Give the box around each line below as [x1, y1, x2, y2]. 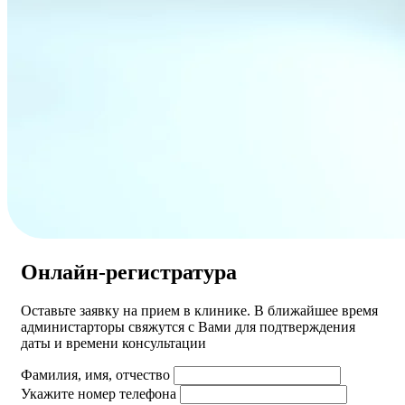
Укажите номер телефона [21, 386, 176, 402]
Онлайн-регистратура [21, 260, 237, 285]
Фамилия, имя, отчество [21, 367, 170, 383]
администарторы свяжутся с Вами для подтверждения [21, 319, 355, 335]
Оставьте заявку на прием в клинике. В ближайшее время [21, 303, 378, 319]
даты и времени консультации [21, 335, 206, 352]
